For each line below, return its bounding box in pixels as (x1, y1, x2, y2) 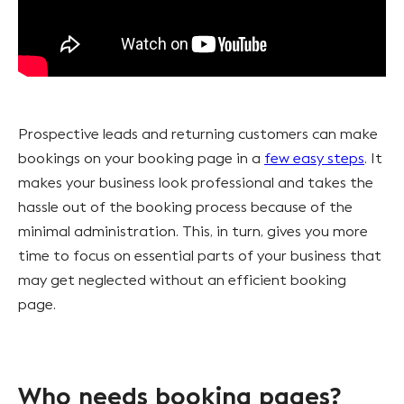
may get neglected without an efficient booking (18, 271, 346, 289)
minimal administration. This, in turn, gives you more (18, 222, 368, 240)
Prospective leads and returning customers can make (18, 124, 378, 142)
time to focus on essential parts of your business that (18, 246, 381, 264)
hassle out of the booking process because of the (18, 197, 353, 216)
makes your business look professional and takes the (18, 173, 373, 191)
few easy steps (264, 149, 364, 167)
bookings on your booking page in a (18, 149, 264, 167)
